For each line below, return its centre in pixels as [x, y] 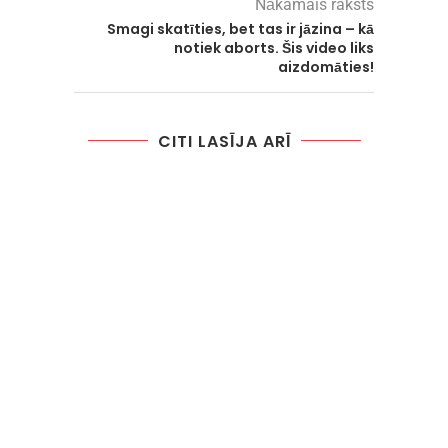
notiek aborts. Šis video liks [274, 47]
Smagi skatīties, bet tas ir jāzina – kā [240, 28]
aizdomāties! [326, 66]
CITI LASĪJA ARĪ [224, 141]
